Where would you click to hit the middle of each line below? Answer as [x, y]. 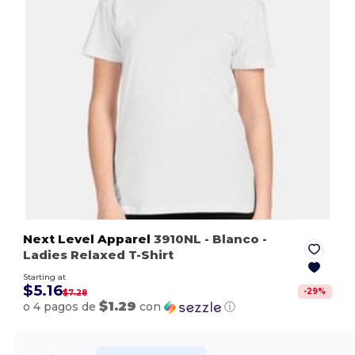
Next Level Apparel [87, 239]
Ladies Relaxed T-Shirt [99, 254]
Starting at [45, 277]
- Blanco [232, 239]
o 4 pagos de [61, 306]
